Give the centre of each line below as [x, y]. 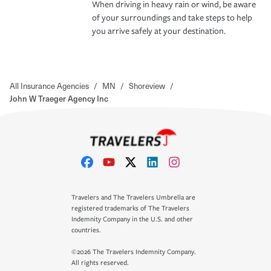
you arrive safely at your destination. [159, 31]
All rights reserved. [100, 263]
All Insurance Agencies [49, 85]
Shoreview [147, 85]
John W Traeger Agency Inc [59, 98]
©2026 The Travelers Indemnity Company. [134, 252]
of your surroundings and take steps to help [172, 18]
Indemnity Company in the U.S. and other [132, 219]
